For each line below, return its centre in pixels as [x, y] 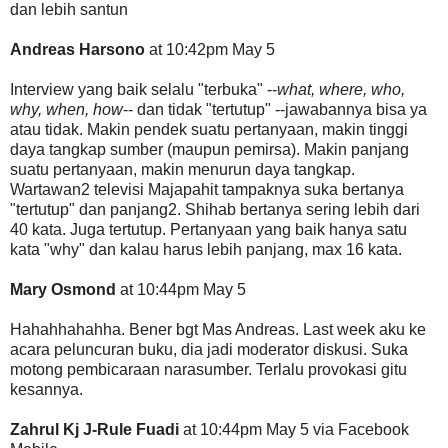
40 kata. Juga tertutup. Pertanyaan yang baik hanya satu [208, 229]
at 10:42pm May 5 [210, 49]
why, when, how [66, 109]
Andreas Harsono [77, 49]
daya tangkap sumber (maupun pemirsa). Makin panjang [209, 149]
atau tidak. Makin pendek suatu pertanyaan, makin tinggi [209, 129]
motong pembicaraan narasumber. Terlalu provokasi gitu [208, 369]
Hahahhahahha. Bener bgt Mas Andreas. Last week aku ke [218, 329]
